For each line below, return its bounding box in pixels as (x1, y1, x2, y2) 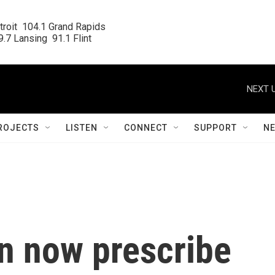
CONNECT (124, 123, 168, 133)
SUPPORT (194, 123, 237, 133)
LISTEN (66, 123, 98, 133)
